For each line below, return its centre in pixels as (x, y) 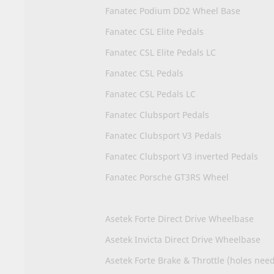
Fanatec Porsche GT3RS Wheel (167, 177)
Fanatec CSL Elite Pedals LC (161, 52)
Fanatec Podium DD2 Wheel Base (173, 10)
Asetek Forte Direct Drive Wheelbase (180, 218)
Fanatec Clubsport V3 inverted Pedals (182, 156)
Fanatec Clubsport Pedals (157, 114)
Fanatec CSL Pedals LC (150, 94)
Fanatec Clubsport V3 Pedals (163, 135)
